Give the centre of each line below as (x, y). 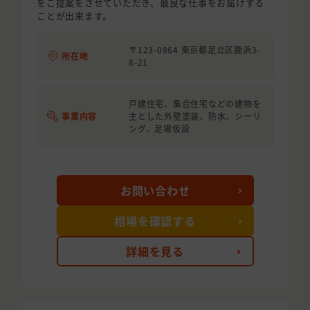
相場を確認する (155, 221)
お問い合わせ (155, 191)
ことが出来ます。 (74, 16)
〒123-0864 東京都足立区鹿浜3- (194, 50)
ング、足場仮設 (159, 129)
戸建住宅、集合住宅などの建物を (195, 104)
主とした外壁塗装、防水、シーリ (195, 116)
